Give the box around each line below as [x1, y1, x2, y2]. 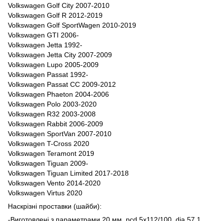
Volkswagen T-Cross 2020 [8, 139, 89, 147]
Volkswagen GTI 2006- [8, 31, 79, 39]
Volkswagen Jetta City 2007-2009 [8, 50, 112, 59]
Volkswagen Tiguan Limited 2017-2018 [8, 169, 129, 177]
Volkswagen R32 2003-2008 [8, 110, 96, 118]
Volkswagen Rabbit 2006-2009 [8, 119, 103, 128]
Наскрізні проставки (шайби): [8, 202, 102, 210]
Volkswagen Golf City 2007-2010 [8, 1, 110, 9]
